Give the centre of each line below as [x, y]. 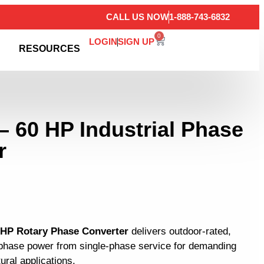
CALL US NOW [137, 17]
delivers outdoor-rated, [180, 232]
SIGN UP [136, 42]
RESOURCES [50, 49]
